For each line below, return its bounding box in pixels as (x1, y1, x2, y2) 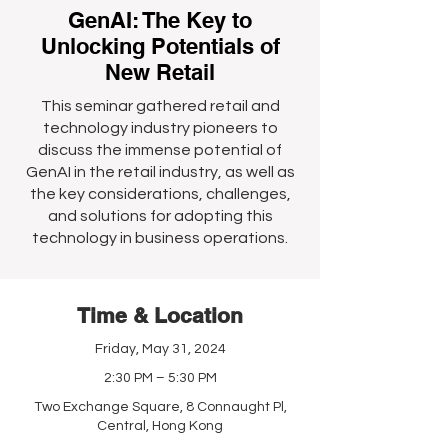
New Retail (105, 59, 215, 85)
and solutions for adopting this (47, 208, 273, 224)
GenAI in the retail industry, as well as (25, 164, 295, 180)
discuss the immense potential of (38, 142, 282, 158)
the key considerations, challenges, (29, 186, 291, 202)
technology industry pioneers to (42, 120, 278, 136)
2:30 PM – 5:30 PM (103, 371, 217, 385)
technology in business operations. (32, 230, 288, 246)
